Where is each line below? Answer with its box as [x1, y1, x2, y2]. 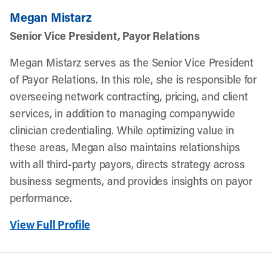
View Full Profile [10, 217, 91, 232]
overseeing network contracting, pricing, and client [10, 89, 248, 103]
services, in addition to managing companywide [10, 106, 235, 120]
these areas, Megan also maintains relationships [10, 140, 240, 154]
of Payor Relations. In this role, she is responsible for [10, 72, 257, 87]
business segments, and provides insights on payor [10, 174, 253, 188]
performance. [10, 191, 73, 205]
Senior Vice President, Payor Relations [10, 28, 200, 43]
